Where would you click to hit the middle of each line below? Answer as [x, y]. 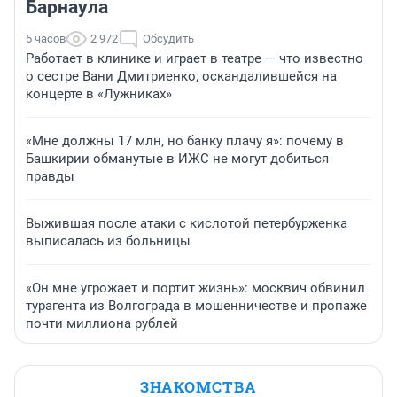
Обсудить [168, 39]
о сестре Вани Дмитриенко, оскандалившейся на [181, 77]
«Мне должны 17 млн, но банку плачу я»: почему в [185, 141]
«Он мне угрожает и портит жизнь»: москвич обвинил [195, 288]
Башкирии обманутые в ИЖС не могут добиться [177, 159]
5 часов [46, 39]
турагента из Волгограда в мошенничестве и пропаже [196, 306]
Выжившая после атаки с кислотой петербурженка [187, 224]
